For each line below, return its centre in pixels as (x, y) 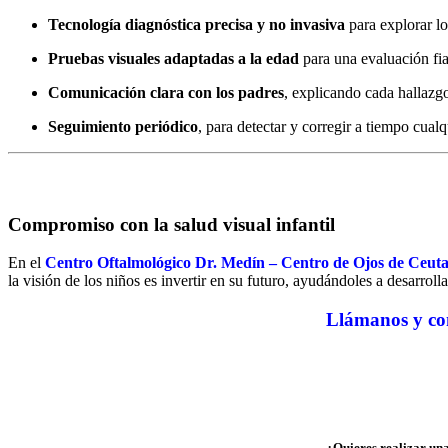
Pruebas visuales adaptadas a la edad (173, 59)
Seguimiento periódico (123, 127)
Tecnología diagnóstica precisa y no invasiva (196, 25)
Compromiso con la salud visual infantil (171, 224)
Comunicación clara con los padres (166, 93)
